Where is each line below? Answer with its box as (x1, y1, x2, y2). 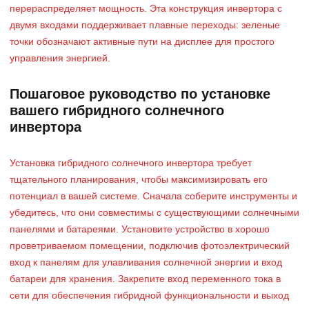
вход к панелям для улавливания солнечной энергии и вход (10, 259, 282, 268)
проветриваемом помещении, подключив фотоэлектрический (10, 242, 290, 251)
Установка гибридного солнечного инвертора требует (10, 159, 252, 168)
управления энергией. (10, 54, 110, 63)
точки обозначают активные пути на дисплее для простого (10, 38, 275, 47)
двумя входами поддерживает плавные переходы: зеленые (10, 21, 280, 30)
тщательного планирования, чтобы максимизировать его (10, 176, 268, 185)
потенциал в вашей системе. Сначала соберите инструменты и (10, 192, 297, 201)
